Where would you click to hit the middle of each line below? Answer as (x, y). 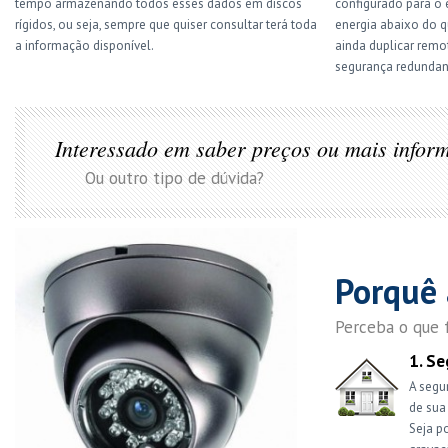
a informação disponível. (84, 45)
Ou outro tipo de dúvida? (174, 178)
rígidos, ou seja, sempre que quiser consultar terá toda (166, 24)
